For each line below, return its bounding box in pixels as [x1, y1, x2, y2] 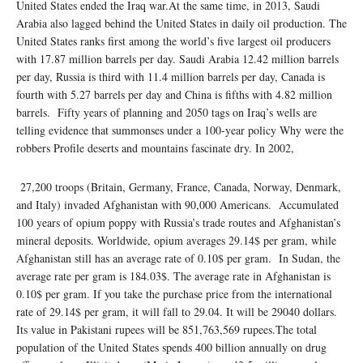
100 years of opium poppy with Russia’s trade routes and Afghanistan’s [16, 214, 340, 230]
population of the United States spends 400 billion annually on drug [16, 339, 327, 355]
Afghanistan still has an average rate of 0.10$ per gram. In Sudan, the [16, 250, 340, 266]
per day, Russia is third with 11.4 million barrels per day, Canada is [16, 68, 325, 84]
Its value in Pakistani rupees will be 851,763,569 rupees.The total [16, 321, 317, 337]
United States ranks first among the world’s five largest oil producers [16, 32, 331, 49]
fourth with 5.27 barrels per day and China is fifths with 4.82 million [16, 86, 332, 102]
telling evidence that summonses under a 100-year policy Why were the [16, 122, 344, 138]
